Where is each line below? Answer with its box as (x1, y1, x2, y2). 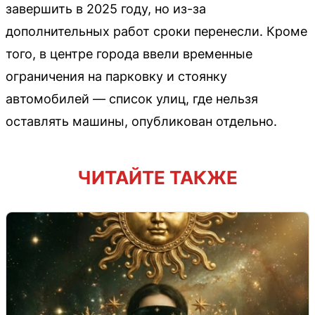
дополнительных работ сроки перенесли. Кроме (6, 23, 307, 39)
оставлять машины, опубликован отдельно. (6, 113, 277, 129)
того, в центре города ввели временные (6, 46, 252, 61)
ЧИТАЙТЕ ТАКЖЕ (77, 166, 238, 188)
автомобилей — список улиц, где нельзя (6, 91, 258, 106)
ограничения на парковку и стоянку (6, 68, 227, 84)
